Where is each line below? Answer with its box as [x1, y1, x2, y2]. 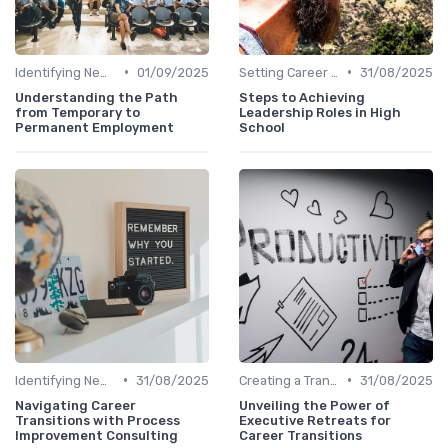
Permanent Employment [15, 119, 174, 135]
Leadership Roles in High [239, 104, 401, 120]
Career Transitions [239, 427, 362, 443]
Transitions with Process [15, 412, 180, 428]
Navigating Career [15, 397, 136, 413]
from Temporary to [15, 104, 140, 120]
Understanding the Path [15, 89, 178, 105]
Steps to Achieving [239, 89, 365, 105]
